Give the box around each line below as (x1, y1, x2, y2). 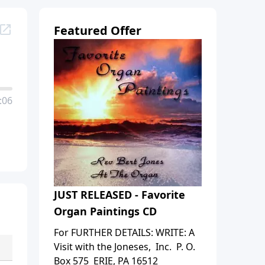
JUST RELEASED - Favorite (54, 187, 185, 202)
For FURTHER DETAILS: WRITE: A (54, 225, 195, 239)
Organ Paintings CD (54, 203, 157, 218)
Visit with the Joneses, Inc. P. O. (54, 240, 195, 253)
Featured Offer (54, 22, 141, 38)
